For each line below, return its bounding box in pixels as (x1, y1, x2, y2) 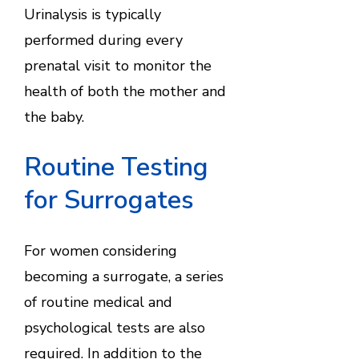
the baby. (23, 107, 84, 127)
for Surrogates (23, 183, 194, 218)
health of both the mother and (23, 81, 226, 101)
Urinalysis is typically (23, 4, 161, 24)
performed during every (23, 30, 183, 50)
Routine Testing (23, 150, 208, 185)
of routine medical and (23, 292, 172, 312)
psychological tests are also (23, 317, 205, 337)
